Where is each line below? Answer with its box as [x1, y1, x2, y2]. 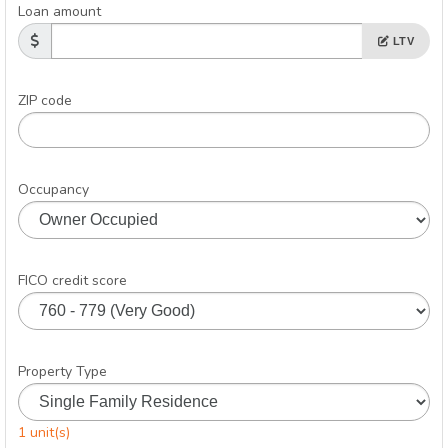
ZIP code [18, 90, 72, 110]
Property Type [18, 361, 107, 381]
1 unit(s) [18, 422, 70, 442]
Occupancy [18, 179, 89, 199]
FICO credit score [18, 270, 127, 290]
